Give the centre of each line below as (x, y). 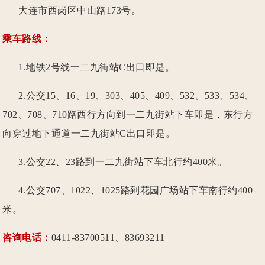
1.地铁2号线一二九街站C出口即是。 (89, 67)
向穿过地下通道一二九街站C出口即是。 (89, 134)
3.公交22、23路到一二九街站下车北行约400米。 (115, 162)
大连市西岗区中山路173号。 (72, 11)
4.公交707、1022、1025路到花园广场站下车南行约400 (128, 190)
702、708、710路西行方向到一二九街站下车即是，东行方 (128, 115)
